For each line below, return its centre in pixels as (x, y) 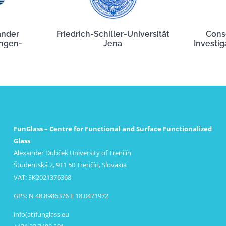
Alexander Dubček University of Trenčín (73, 153)
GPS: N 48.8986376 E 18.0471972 (61, 196)
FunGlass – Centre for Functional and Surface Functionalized (113, 129)
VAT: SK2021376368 (43, 177)
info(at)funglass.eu (42, 214)
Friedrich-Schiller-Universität (113, 34)
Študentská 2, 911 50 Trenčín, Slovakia (70, 165)
